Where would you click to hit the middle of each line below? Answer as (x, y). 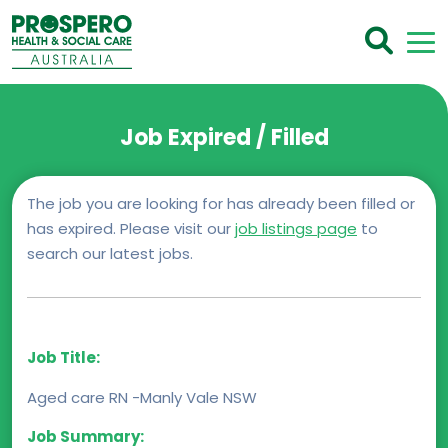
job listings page (296, 229)
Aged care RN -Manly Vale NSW (142, 398)
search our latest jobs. (110, 254)
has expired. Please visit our (131, 229)
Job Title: (63, 358)
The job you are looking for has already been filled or (221, 204)
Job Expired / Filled (224, 138)
